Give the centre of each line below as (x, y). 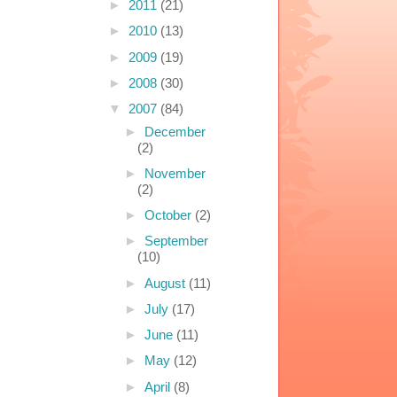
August (167, 283)
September (176, 241)
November (175, 173)
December (175, 131)
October (170, 215)
